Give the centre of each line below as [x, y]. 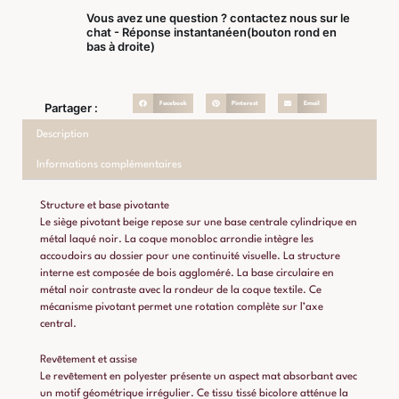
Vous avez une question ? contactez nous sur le [218, 18]
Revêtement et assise [89, 359]
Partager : [71, 108]
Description [62, 134]
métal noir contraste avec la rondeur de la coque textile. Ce [181, 291]
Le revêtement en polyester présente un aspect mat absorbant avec [199, 376]
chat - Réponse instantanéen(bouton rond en [211, 33]
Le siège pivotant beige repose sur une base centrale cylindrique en [199, 223]
